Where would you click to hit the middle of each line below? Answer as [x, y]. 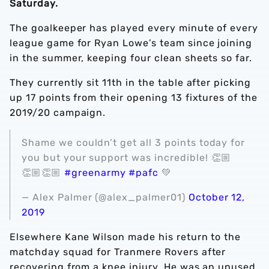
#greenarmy [95, 173]
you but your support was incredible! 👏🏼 [126, 158]
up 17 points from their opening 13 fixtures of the [134, 98]
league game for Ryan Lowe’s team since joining [131, 43]
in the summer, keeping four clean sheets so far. [131, 58]
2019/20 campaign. [58, 113]
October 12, [217, 197]
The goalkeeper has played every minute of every [134, 28]
